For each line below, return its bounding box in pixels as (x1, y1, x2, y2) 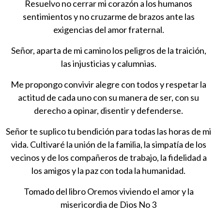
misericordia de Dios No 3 (61, 199, 156, 210)
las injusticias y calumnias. (61, 58, 156, 69)
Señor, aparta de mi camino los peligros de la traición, (11, 45, 206, 56)
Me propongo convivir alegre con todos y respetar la (11, 78, 206, 90)
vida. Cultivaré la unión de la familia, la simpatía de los (11, 139, 206, 150)
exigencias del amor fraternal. (53, 24, 164, 35)
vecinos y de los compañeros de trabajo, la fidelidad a (10, 152, 207, 163)
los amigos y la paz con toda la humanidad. (31, 165, 186, 176)
